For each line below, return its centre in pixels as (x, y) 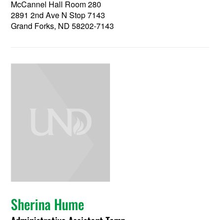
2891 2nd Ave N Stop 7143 (58, 15)
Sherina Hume (48, 204)
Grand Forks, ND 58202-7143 (63, 26)
